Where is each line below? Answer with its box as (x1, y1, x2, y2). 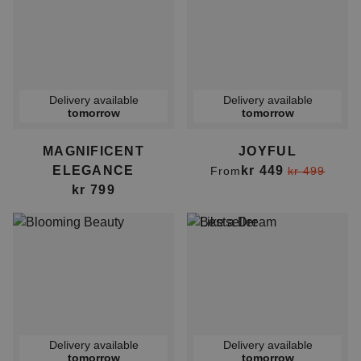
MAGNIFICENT (42, 144, 145, 158)
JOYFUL (239, 144, 297, 158)
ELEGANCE (52, 164, 135, 177)
